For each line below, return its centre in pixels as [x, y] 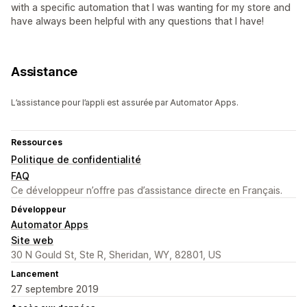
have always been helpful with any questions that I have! [137, 21]
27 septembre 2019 [55, 289]
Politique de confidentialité [76, 160]
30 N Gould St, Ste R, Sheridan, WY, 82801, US [116, 255]
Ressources [37, 143]
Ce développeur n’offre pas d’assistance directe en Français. [147, 191]
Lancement [35, 274]
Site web [32, 241]
